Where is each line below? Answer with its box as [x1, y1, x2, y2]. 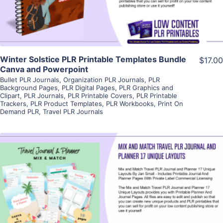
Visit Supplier [85, 203, 138, 214]
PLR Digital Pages [62, 84, 115, 92]
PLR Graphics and [119, 84, 173, 92]
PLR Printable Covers [68, 92, 132, 100]
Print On [158, 100, 183, 108]
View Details [87, 175, 136, 185]
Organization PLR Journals [63, 76, 144, 84]
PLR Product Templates [30, 100, 102, 108]
